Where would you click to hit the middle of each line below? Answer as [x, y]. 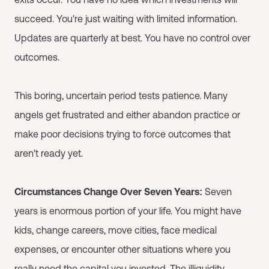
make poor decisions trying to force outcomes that [122, 134]
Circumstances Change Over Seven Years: [108, 192]
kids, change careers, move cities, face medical [116, 230]
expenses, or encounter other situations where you [122, 249]
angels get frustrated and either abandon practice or [127, 115]
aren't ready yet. [49, 153]
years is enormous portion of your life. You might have [128, 211]
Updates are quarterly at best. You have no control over [132, 38]
